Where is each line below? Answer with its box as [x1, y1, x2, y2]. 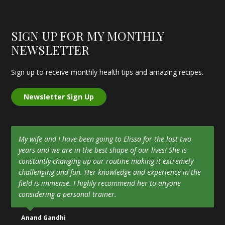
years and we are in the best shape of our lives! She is [19, 145, 187, 155]
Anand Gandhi [21, 213, 66, 222]
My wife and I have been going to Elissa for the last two [19, 134, 192, 144]
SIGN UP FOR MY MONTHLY [11, 27, 164, 44]
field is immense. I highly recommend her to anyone [19, 178, 181, 188]
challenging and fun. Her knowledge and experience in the [19, 167, 201, 177]
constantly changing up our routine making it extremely [19, 156, 194, 166]
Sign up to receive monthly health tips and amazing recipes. [11, 67, 204, 77]
